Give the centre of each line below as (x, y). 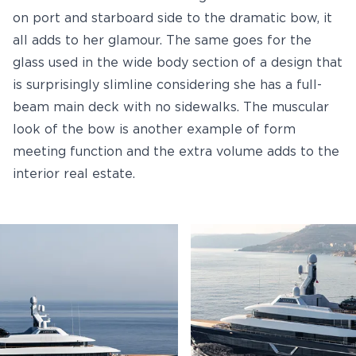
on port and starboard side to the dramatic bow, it (172, 18)
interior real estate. (74, 174)
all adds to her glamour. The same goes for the (162, 41)
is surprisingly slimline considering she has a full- (167, 85)
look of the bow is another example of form (154, 130)
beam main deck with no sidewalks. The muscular (171, 107)
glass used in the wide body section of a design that (178, 63)
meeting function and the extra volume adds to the (176, 152)
